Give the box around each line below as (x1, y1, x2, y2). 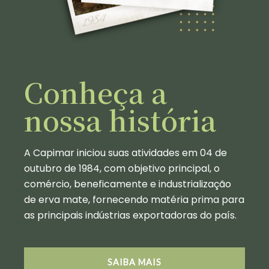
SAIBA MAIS (107, 257, 162, 267)
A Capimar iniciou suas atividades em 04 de (24, 146, 227, 160)
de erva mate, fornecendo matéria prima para (24, 193, 244, 207)
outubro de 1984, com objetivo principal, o (24, 162, 220, 175)
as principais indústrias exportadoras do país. (24, 208, 237, 222)
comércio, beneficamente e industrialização (24, 177, 231, 191)
